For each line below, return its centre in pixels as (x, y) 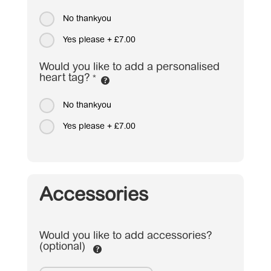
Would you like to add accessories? (126, 236)
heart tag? (64, 78)
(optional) (64, 247)
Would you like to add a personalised (129, 67)
